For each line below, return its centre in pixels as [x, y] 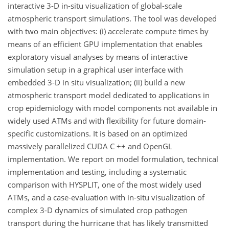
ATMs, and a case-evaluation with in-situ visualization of [106, 198]
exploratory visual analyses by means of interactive [98, 57]
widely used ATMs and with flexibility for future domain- [107, 121]
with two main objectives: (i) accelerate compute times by [108, 31]
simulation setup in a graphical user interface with [95, 70]
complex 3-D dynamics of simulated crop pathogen [98, 210]
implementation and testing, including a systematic [97, 172]
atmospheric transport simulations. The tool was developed [112, 19]
